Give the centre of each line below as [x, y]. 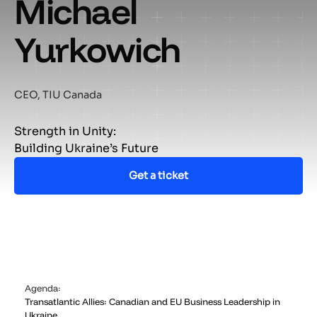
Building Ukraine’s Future [87, 148]
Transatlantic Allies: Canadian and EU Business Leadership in [152, 301]
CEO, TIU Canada [58, 95]
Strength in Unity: [65, 131]
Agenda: [42, 288]
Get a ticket [158, 175]
